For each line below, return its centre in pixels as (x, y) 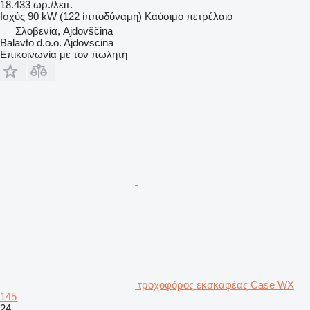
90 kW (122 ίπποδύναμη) (85, 16)
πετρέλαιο (209, 16)
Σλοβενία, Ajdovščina (64, 30)
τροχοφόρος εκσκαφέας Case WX (216, 284)
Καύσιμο (164, 16)
